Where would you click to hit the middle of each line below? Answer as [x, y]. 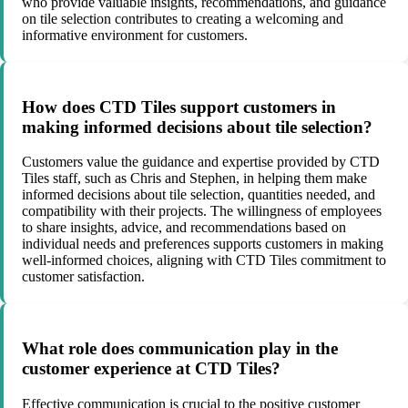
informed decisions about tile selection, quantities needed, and [199, 195]
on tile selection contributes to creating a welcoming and [183, 18]
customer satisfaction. [83, 277]
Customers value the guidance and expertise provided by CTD [201, 162]
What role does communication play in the [180, 349]
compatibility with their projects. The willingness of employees [202, 211]
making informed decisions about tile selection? [197, 127]
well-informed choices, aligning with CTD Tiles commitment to [204, 260]
